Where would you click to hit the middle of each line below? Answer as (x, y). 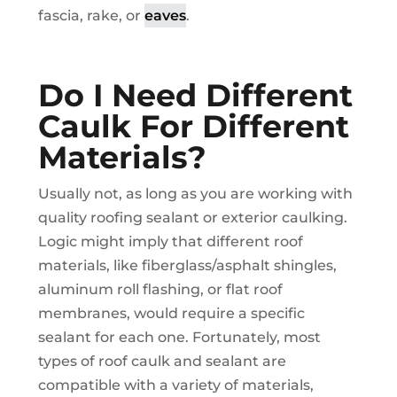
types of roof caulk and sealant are (162, 362)
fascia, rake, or (91, 16)
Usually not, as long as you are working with (195, 194)
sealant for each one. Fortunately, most (179, 338)
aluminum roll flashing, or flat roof (160, 290)
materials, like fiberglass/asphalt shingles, (187, 266)
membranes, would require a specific (171, 314)
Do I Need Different (195, 96)
